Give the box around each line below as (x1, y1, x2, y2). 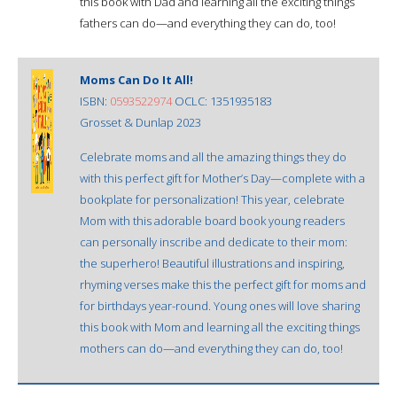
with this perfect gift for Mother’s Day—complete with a (80, 169, 365, 186)
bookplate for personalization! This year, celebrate (80, 191, 345, 207)
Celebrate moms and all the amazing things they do (80, 148, 346, 165)
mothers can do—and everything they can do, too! (80, 339, 343, 356)
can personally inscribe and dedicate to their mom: (80, 233, 347, 250)
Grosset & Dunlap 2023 (80, 113, 201, 130)
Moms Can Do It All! (80, 71, 193, 88)
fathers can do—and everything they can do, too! (80, 14, 336, 31)
